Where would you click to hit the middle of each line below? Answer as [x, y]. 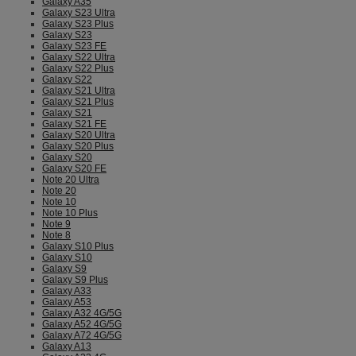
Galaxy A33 [67, 291]
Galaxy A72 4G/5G [82, 335]
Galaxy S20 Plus [78, 146]
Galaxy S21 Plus [78, 102]
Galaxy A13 [67, 346]
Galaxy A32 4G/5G [82, 313]
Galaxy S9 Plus [75, 280]
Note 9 [56, 224]
